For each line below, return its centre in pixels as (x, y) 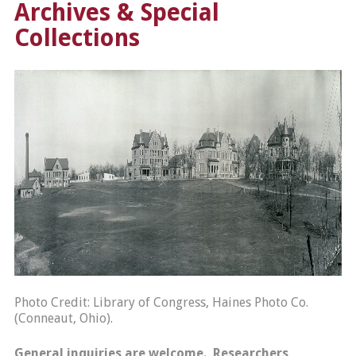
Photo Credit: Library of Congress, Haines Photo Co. (161, 302)
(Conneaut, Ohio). (63, 318)
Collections (77, 38)
